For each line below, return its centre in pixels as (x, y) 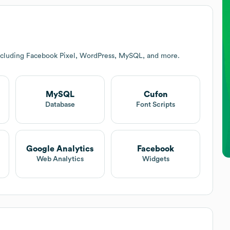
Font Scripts (156, 105)
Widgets (156, 159)
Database (60, 105)
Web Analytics (60, 159)
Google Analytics (60, 149)
